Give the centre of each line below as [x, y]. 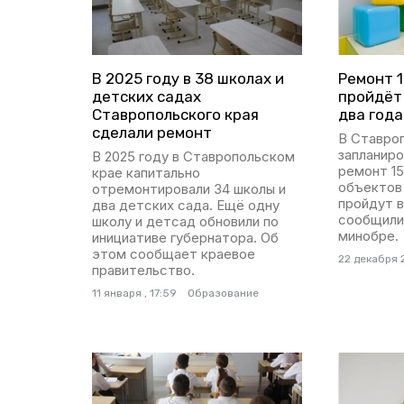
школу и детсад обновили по [185, 222]
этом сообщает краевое [174, 254]
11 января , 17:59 [134, 294]
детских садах [147, 97]
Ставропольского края [175, 115]
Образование [223, 294]
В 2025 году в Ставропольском [193, 157]
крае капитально [146, 173]
